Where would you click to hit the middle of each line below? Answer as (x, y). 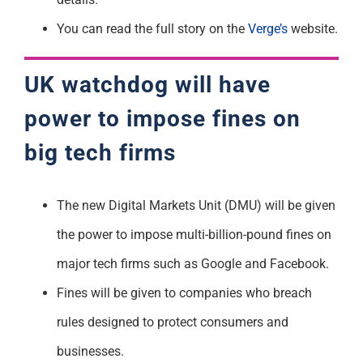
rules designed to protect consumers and (172, 322)
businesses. (90, 351)
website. (312, 28)
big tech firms (100, 152)
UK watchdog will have (147, 84)
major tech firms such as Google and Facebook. (192, 263)
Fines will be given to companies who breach (184, 293)
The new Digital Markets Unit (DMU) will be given (196, 205)
